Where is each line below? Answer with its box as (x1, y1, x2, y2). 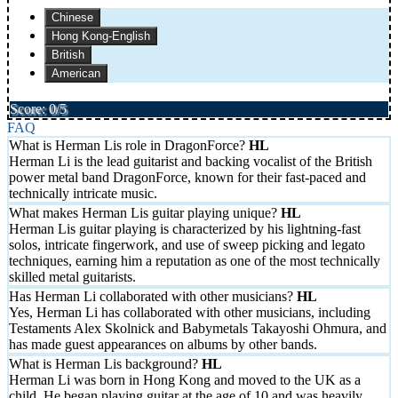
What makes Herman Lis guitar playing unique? (9, 205, 281, 221)
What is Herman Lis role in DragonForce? (9, 138, 249, 154)
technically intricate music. (9, 186, 157, 202)
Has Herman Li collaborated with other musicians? (9, 289, 297, 305)
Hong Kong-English (52, 29, 150, 44)
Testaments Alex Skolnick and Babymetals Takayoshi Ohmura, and (9, 321, 386, 337)
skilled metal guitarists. (9, 269, 136, 285)
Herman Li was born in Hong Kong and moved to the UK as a (9, 372, 361, 388)
